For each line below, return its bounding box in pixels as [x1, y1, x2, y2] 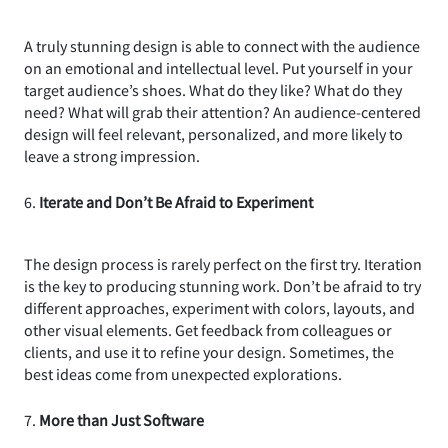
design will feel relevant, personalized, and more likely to [24, 123, 403, 144]
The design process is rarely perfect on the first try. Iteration [24, 253, 422, 274]
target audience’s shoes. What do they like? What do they [24, 79, 402, 100]
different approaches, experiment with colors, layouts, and [24, 297, 415, 318]
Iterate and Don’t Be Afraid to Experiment [39, 191, 313, 212]
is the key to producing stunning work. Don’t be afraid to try [24, 275, 421, 296]
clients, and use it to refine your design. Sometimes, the [24, 341, 394, 362]
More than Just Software [39, 409, 204, 430]
